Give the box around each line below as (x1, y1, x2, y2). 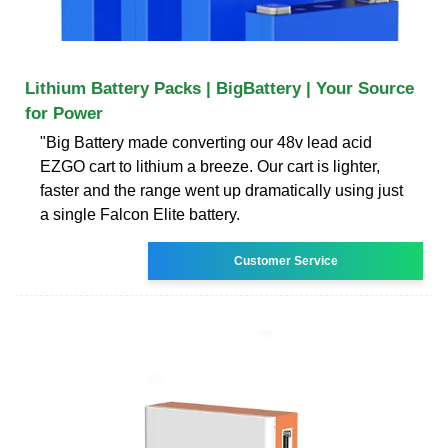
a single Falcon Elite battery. (40, 205, 240, 223)
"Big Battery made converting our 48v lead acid (40, 133, 372, 151)
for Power (25, 103, 103, 123)
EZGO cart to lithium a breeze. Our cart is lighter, (40, 157, 380, 175)
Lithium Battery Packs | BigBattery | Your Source (25, 78, 414, 98)
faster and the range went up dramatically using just (40, 181, 403, 199)
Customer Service (233, 253, 338, 268)
